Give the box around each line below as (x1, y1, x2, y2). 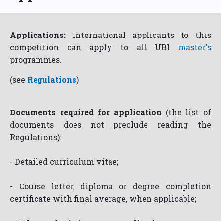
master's (178, 42, 211, 53)
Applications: (10, 30, 66, 40)
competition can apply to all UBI (10, 42, 178, 53)
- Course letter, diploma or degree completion (10, 181, 211, 192)
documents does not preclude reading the (10, 119, 211, 130)
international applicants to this (66, 30, 211, 40)
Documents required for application (10, 107, 162, 118)
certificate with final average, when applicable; (10, 193, 197, 204)
